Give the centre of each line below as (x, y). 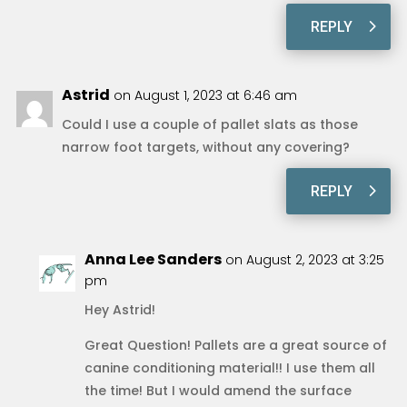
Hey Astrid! (119, 309)
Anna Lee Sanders (153, 259)
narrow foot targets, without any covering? (205, 147)
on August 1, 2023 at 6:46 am (205, 95)
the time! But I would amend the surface (218, 390)
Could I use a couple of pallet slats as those (209, 124)
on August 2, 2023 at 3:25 (304, 259)
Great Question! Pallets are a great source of (235, 345)
